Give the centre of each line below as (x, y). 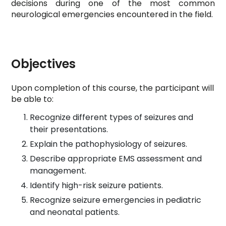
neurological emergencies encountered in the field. (112, 15)
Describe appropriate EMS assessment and (116, 159)
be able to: (32, 99)
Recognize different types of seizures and (111, 118)
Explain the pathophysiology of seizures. (108, 144)
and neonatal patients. (75, 212)
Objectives (43, 64)
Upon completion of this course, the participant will (112, 88)
